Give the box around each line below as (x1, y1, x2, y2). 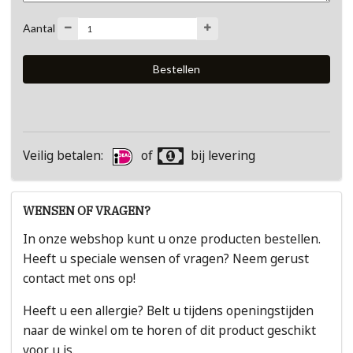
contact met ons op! (23, 270, 136, 288)
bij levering (191, 147, 256, 165)
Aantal (23, 20, 55, 35)
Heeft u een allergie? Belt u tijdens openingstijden (23, 302, 314, 319)
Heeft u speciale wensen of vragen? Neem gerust (23, 251, 309, 268)
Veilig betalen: (23, 147, 106, 165)
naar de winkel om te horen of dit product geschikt (23, 321, 316, 339)
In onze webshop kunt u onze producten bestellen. (23, 231, 321, 248)
